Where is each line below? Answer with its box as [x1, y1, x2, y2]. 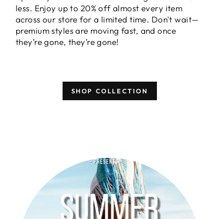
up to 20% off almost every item [58, 2, 183, 13]
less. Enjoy [16, 2, 59, 13]
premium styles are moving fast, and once [16, 25, 176, 36]
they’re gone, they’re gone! [16, 36, 119, 47]
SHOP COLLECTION [71, 87, 148, 95]
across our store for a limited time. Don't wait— [16, 14, 199, 24]
